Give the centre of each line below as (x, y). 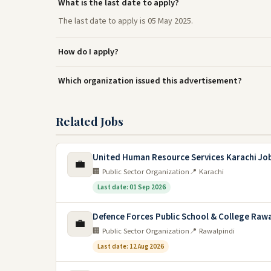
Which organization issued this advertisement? (150, 81)
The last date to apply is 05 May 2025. (126, 21)
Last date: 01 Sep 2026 (132, 187)
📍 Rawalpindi (212, 231)
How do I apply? (88, 52)
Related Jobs (90, 121)
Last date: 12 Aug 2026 (131, 247)
